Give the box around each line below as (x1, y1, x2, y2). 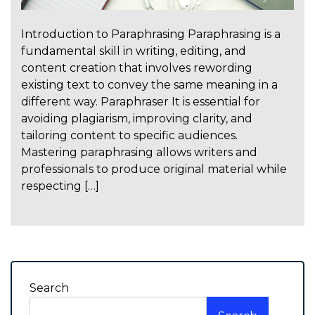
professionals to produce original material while (21, 162, 287, 176)
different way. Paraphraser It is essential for (21, 95, 260, 109)
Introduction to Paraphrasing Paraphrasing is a (21, 27, 281, 41)
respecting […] (21, 179, 99, 193)
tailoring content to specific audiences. (21, 129, 238, 143)
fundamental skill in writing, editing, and (21, 44, 246, 58)
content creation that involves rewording (21, 61, 252, 75)
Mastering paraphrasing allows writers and (21, 146, 257, 160)
